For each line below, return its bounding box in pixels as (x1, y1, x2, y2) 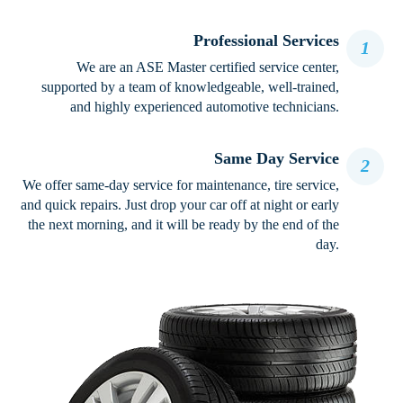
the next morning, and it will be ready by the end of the (27, 216, 339, 232)
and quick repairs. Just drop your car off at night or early (20, 196, 339, 212)
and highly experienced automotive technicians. (69, 98, 339, 114)
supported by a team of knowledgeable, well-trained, (40, 78, 339, 94)
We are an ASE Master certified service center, (76, 58, 339, 75)
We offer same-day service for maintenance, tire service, (22, 176, 339, 193)
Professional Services (193, 31, 339, 49)
